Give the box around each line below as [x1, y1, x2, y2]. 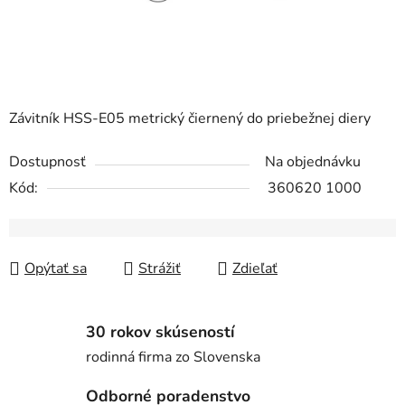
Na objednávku [265, 152, 361, 173]
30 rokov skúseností [86, 321, 234, 344]
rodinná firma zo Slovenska [86, 347, 260, 368]
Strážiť [138, 259, 181, 279]
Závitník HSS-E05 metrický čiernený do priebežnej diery [9, 108, 371, 129]
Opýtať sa [24, 259, 87, 279]
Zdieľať [232, 259, 278, 279]
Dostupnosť [9, 152, 86, 173]
